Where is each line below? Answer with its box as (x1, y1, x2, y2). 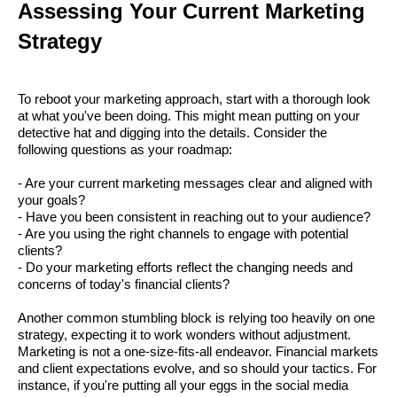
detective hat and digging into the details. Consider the (18, 126, 327, 141)
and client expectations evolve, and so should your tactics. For (18, 362, 377, 377)
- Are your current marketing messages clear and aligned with (18, 176, 372, 191)
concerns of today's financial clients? (18, 277, 230, 292)
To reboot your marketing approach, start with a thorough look (18, 92, 370, 107)
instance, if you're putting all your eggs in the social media (18, 378, 348, 393)
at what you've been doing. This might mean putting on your (18, 109, 360, 124)
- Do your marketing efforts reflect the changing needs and (18, 261, 353, 276)
